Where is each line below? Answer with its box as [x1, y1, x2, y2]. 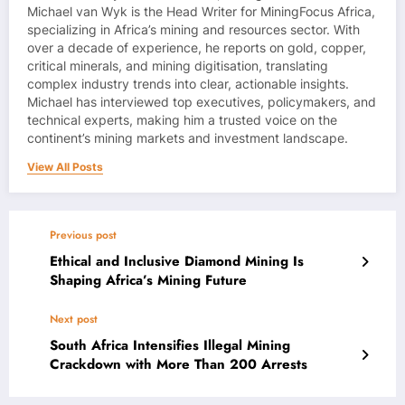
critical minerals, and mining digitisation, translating [27, 59, 328, 74]
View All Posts [27, 160, 103, 174]
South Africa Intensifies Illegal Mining [50, 335, 290, 356]
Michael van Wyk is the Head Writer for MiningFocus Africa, [27, 5, 375, 20]
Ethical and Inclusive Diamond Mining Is [50, 251, 304, 272]
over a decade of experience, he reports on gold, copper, [27, 41, 366, 56]
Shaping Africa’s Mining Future [50, 270, 247, 291]
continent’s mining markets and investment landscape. [27, 131, 348, 146]
